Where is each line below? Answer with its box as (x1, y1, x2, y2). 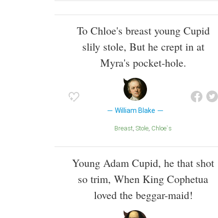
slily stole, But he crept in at (82, 39, 204, 54)
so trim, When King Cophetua (78, 172, 208, 186)
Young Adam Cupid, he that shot (72, 156, 214, 170)
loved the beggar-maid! (93, 188, 193, 202)
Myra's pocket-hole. (100, 55, 186, 70)
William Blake (115, 107, 156, 115)
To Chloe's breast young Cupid (76, 23, 210, 38)
